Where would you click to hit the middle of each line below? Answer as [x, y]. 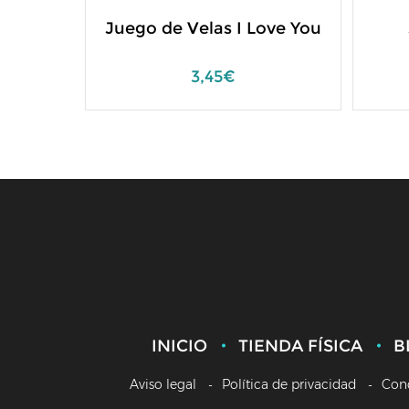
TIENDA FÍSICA [300, 346]
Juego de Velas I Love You [213, 28]
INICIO [179, 346]
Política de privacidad [289, 384]
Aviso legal [163, 384]
